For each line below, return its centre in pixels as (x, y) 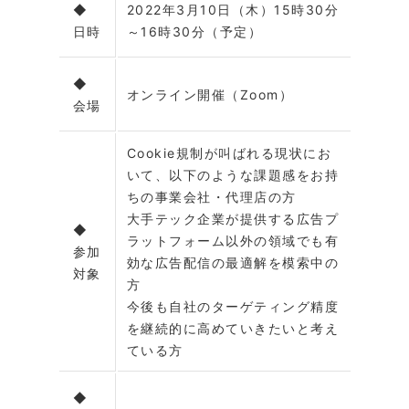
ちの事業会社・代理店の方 (211, 197)
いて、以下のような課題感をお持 (232, 175)
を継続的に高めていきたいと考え (232, 329)
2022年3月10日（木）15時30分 (232, 10)
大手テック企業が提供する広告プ (232, 219)
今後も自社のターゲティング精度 (232, 307)
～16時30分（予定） (194, 32)
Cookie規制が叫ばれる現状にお (229, 153)
